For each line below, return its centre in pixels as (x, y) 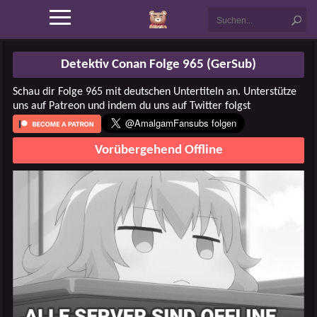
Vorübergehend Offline (158, 150)
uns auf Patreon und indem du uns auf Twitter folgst (132, 106)
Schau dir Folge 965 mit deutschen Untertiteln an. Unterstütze (155, 92)
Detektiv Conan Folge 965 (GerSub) (158, 65)
